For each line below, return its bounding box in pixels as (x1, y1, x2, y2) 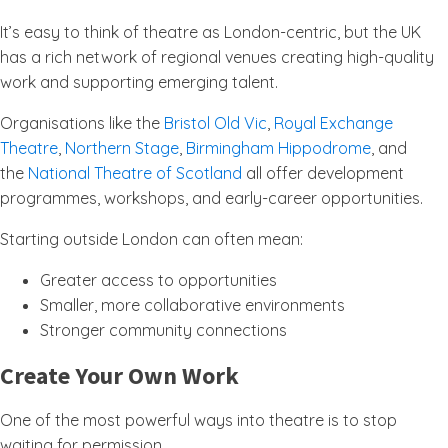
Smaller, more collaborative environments (40, 295, 345, 315)
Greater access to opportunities (40, 270, 277, 290)
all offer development (242, 163, 404, 183)
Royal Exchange (274, 113, 393, 133)
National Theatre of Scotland (28, 163, 242, 183)
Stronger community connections (40, 320, 287, 340)
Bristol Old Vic (164, 113, 267, 133)
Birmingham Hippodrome (186, 138, 371, 158)
